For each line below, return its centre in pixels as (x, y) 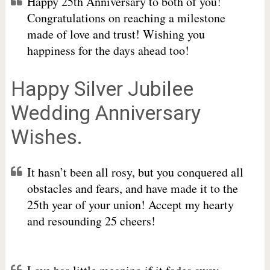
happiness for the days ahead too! (108, 50)
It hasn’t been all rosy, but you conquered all (135, 172)
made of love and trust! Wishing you (116, 34)
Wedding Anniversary (105, 113)
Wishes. (46, 137)
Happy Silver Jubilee (102, 89)
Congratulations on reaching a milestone (126, 18)
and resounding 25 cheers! (91, 221)
